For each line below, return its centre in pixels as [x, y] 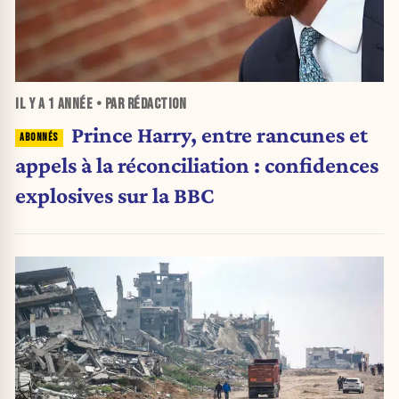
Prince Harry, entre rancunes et [219, 135]
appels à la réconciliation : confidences [197, 165]
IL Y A [32, 104]
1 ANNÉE [70, 104]
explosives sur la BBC [114, 195]
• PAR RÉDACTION [139, 104]
